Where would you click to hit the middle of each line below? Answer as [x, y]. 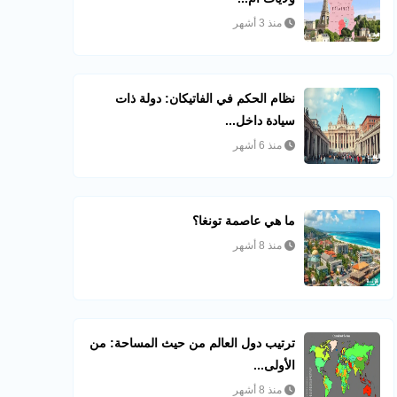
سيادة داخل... [261, 121]
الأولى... [275, 365]
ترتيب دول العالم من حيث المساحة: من [193, 343]
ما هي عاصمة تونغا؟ [244, 221]
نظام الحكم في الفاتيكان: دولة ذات [206, 98]
